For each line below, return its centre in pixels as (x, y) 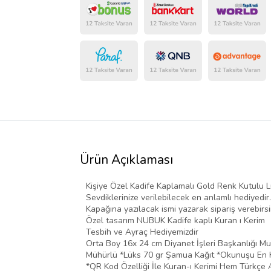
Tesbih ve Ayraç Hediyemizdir (142, 232)
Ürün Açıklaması (126, 160)
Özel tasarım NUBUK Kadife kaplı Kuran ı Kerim (175, 221)
